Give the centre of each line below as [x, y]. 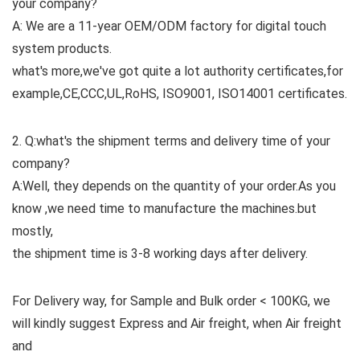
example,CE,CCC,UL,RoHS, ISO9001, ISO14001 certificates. [180, 94]
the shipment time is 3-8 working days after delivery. [160, 254]
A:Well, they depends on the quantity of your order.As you [174, 186]
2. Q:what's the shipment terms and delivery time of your [171, 141]
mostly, [33, 231]
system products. [62, 49]
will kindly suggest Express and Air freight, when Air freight [177, 324]
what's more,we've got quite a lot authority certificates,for [178, 72]
